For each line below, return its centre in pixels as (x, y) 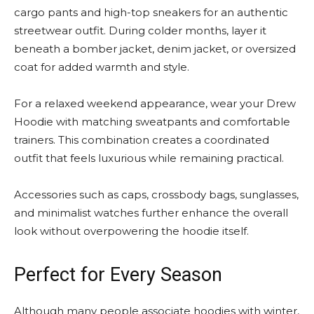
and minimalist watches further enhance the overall (151, 213)
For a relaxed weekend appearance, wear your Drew (155, 103)
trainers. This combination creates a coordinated (142, 140)
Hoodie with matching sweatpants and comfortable (152, 122)
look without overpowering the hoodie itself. (131, 231)
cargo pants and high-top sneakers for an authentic (151, 12)
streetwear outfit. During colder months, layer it (140, 30)
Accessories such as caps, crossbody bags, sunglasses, (156, 194)
